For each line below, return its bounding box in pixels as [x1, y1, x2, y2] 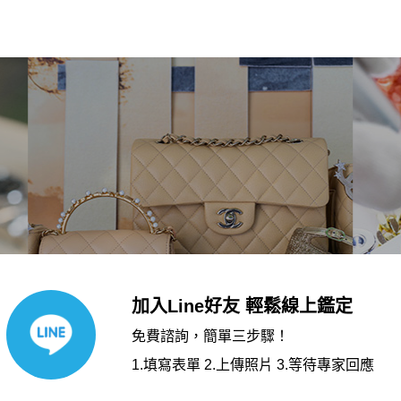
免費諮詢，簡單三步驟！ [131, 328, 289, 344]
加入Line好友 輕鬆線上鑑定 [131, 296, 353, 316]
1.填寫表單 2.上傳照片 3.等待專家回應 [131, 357, 374, 372]
